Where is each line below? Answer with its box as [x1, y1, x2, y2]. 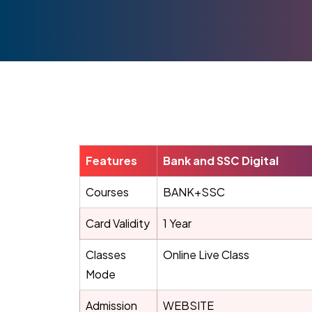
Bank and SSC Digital [163, 153, 279, 168]
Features [86, 153, 137, 168]
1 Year [163, 216, 192, 231]
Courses [86, 185, 129, 199]
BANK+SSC [163, 185, 225, 199]
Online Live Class [163, 247, 249, 262]
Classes [86, 247, 126, 262]
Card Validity [86, 216, 150, 231]
